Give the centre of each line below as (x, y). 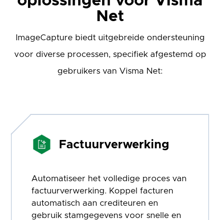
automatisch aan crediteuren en (95, 203)
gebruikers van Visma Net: (110, 71)
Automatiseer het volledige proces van (109, 178)
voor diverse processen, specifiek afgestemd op (110, 54)
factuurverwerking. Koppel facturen (103, 191)
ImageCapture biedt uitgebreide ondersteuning (110, 37)
